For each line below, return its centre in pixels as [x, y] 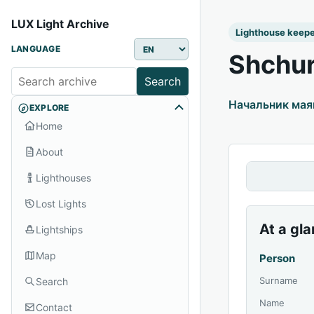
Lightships [59, 229]
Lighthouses [63, 177]
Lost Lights [61, 203]
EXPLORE [49, 108]
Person [278, 258]
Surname [279, 280]
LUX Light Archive [60, 24]
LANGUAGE [36, 49]
